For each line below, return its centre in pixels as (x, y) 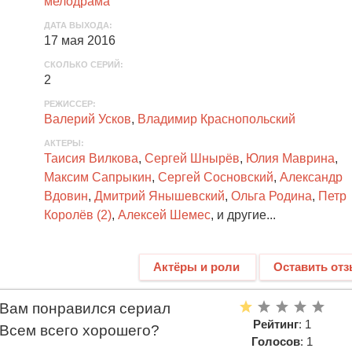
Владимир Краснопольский (216, 119)
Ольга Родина (271, 196)
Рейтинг (275, 324)
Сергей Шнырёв (192, 158)
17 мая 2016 (79, 40)
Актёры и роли (196, 266)
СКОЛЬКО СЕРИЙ (82, 64)
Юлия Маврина (290, 158)
